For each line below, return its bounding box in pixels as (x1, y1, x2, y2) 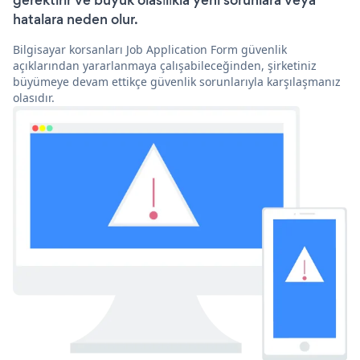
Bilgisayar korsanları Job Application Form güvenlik (13, 42, 287, 58)
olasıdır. (13, 90, 55, 106)
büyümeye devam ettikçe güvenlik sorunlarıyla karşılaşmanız (13, 74, 341, 90)
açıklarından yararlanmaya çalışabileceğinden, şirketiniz (13, 58, 317, 74)
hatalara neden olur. (13, 10, 138, 30)
